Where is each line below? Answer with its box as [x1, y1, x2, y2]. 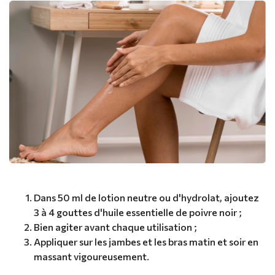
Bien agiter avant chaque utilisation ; [34, 220, 197, 233]
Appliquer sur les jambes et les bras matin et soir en [34, 235, 258, 247]
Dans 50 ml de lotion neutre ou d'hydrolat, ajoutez [34, 191, 259, 203]
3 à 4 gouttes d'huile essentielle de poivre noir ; [34, 206, 242, 218]
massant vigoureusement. [34, 250, 149, 262]
